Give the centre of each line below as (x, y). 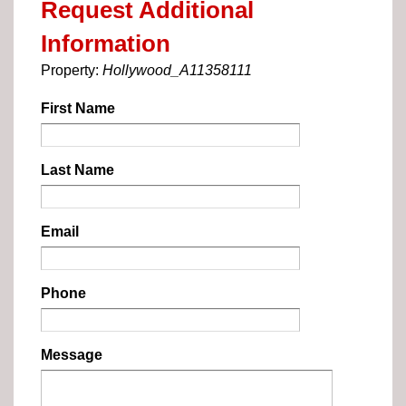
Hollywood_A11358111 (177, 71)
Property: (72, 71)
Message (72, 355)
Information (106, 44)
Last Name (77, 170)
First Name (78, 109)
